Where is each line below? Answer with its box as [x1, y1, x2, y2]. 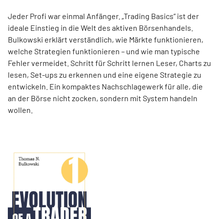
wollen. [8, 105, 33, 114]
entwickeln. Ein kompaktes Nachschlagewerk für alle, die [8, 81, 203, 91]
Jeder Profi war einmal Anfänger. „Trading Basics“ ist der [8, 11, 199, 21]
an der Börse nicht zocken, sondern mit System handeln [8, 93, 197, 103]
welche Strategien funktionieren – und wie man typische [8, 46, 200, 56]
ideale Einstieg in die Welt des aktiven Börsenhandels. [8, 22, 193, 32]
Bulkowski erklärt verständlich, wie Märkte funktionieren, [8, 34, 203, 44]
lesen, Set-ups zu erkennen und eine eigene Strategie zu [8, 69, 201, 79]
